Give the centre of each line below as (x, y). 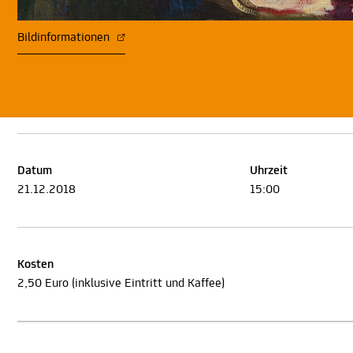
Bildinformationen (65, 38)
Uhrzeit (269, 171)
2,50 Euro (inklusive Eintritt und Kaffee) (121, 284)
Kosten (35, 265)
